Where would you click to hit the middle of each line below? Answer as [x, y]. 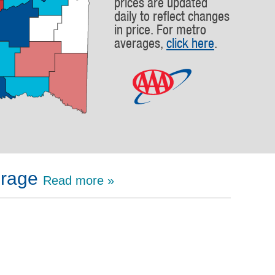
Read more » [79, 180]
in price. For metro [160, 29]
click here [190, 43]
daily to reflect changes [172, 16]
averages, [140, 43]
